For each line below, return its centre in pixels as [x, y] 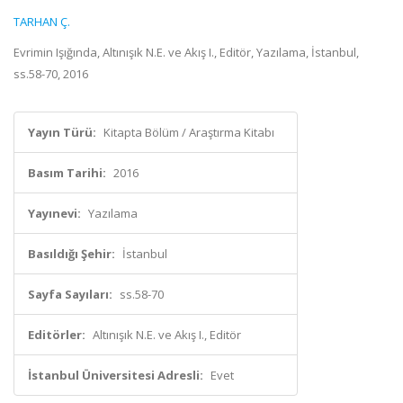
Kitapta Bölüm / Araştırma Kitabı [189, 132]
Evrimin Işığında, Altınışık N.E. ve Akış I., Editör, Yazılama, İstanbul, [186, 52]
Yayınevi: [54, 213]
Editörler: [57, 335]
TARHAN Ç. [42, 22]
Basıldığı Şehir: [72, 254]
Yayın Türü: [62, 132]
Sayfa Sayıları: [70, 294]
